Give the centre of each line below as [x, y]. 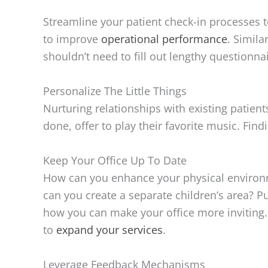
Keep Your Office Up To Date [115, 161]
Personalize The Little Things [115, 91]
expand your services [109, 230]
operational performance [164, 39]
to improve [72, 39]
